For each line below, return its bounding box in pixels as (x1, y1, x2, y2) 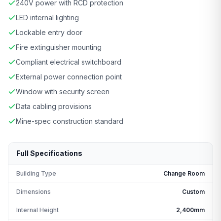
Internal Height (16, 206, 59, 214)
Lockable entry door (16, 28, 82, 37)
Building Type (16, 169, 56, 177)
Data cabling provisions (16, 102, 92, 110)
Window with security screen (16, 87, 110, 96)
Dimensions (16, 187, 51, 195)
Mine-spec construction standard (16, 116, 123, 125)
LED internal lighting (16, 13, 79, 22)
